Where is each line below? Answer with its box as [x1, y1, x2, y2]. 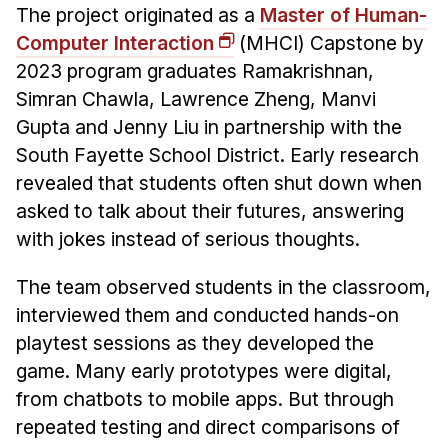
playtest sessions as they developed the [15, 330, 374, 355]
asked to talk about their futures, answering [15, 198, 404, 223]
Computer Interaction [15, 30, 214, 55]
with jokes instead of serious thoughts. [15, 226, 360, 251]
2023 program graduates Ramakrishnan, [15, 58, 374, 83]
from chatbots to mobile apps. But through [15, 386, 394, 411]
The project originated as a [15, 2, 260, 27]
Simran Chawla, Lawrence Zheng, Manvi [15, 86, 376, 111]
